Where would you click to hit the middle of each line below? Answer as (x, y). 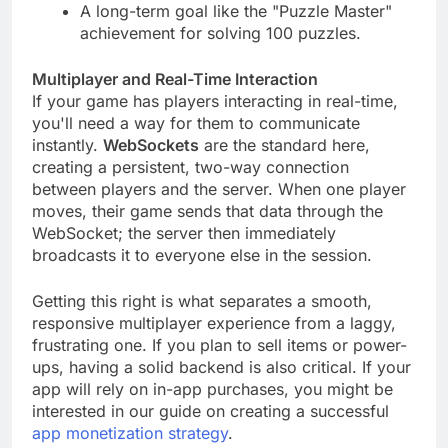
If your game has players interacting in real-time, (215, 119)
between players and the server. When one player (219, 207)
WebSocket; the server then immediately (184, 251)
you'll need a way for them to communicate (196, 141)
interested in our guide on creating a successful (210, 429)
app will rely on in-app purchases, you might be (212, 407)
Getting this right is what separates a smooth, (202, 319)
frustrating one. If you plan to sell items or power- (219, 363)
